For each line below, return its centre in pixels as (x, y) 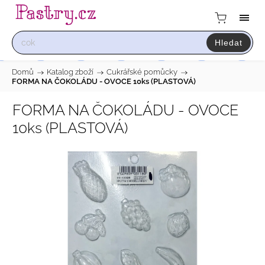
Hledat (229, 43)
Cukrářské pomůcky (142, 72)
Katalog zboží (70, 72)
